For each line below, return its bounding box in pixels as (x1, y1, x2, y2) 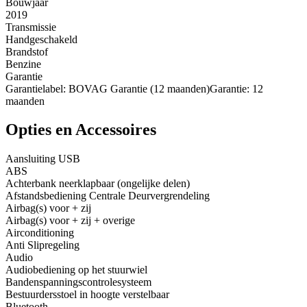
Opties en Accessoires (5, 121, 156, 139)
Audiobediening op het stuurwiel (5, 264, 147, 276)
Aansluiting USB (5, 153, 80, 165)
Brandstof (5, 45, 48, 58)
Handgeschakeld (5, 33, 77, 45)
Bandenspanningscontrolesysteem (5, 276, 151, 288)
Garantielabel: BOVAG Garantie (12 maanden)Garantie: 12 (5, 82, 263, 95)
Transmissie (5, 21, 56, 33)
